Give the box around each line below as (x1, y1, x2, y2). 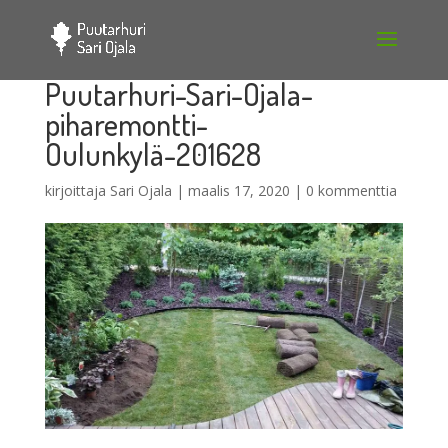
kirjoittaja (44, 181, 110, 200)
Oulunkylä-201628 (44, 135, 261, 173)
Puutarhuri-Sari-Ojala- (44, 75, 313, 113)
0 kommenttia (305, 181, 397, 200)
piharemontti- (44, 105, 208, 143)
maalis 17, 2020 (187, 181, 290, 200)
